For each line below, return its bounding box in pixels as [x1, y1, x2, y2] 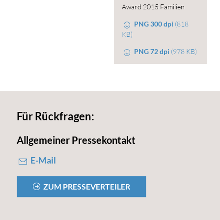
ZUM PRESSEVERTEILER [43, 182, 131, 192]
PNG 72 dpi [134, 47, 170, 55]
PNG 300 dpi [134, 19, 174, 28]
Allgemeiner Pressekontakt [16, 134, 136, 146]
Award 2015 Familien [122, 2, 185, 11]
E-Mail [30, 155, 56, 166]
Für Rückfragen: [16, 110, 94, 123]
